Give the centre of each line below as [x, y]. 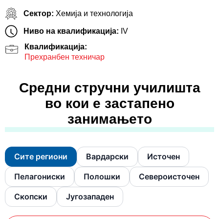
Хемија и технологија [94, 14]
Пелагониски [40, 177]
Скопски [31, 197]
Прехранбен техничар [65, 57]
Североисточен [169, 177]
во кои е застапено [109, 104]
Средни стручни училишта [109, 88]
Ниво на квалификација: [72, 31]
